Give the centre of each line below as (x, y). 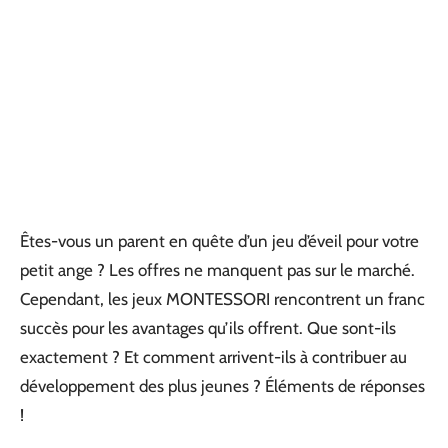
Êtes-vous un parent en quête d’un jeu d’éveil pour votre (219, 241)
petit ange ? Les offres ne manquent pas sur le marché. (217, 270)
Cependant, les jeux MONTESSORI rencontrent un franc (222, 299)
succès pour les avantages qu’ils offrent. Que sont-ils (208, 328)
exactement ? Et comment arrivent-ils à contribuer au (213, 357)
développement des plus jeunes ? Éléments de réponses (222, 386)
